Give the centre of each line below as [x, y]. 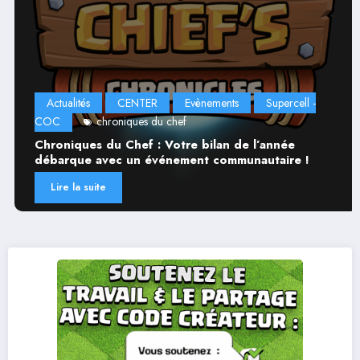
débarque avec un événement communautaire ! [166, 160]
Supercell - [284, 102]
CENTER [131, 102]
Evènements [205, 102]
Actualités [62, 102]
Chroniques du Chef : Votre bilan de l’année [158, 145]
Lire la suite [72, 188]
